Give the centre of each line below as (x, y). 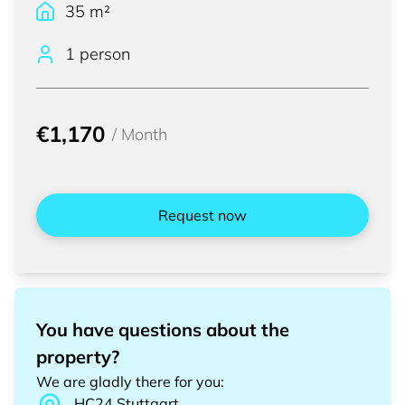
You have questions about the (163, 330)
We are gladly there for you (128, 381)
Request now (202, 215)
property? (78, 357)
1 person (98, 54)
